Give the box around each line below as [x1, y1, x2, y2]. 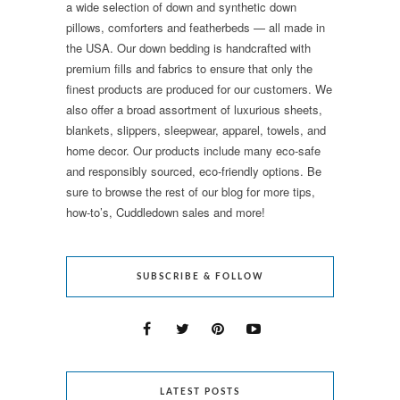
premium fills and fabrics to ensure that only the [66, 59, 312, 77]
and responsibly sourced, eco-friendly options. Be [66, 162, 321, 179]
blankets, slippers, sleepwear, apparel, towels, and [66, 121, 326, 138]
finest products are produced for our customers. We [66, 79, 332, 97]
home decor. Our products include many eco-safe [66, 141, 321, 159]
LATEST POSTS [160, 387, 240, 396]
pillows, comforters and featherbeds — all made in [66, 18, 325, 36]
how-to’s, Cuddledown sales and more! [66, 203, 265, 221]
